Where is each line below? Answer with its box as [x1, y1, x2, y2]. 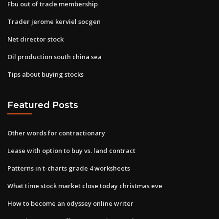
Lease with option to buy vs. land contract [7, 146, 135, 155]
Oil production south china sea [7, 52, 102, 61]
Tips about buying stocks [7, 69, 84, 79]
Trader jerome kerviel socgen [7, 17, 101, 26]
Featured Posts [7, 100, 78, 110]
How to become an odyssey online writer [7, 198, 133, 208]
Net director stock [7, 34, 64, 44]
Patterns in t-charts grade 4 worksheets [7, 163, 130, 173]
